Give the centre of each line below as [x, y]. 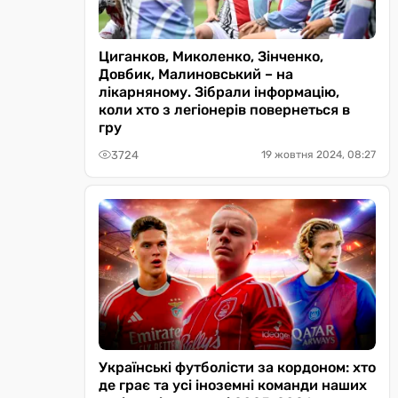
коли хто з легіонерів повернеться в [224, 110]
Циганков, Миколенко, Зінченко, [211, 56]
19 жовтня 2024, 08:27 [318, 155]
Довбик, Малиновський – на [196, 74]
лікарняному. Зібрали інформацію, [219, 92]
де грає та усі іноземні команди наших [233, 385]
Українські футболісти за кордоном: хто [237, 367]
